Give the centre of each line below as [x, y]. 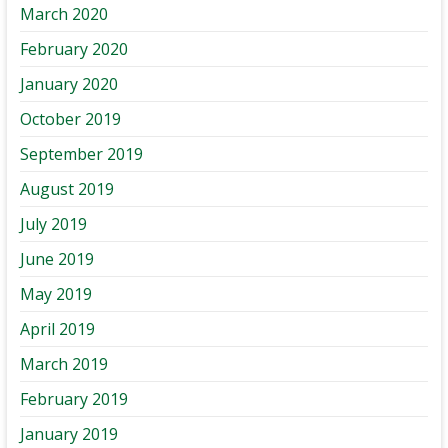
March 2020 [63, 13]
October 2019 [70, 118]
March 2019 [63, 363]
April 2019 [57, 328]
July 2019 [53, 223]
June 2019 [56, 258]
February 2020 [73, 48]
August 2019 [66, 188]
